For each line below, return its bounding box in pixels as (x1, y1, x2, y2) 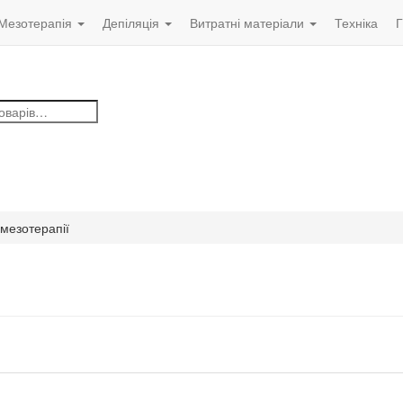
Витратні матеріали (190, 13, 308, 31)
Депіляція (103, 13, 163, 31)
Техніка (335, 13, 378, 31)
